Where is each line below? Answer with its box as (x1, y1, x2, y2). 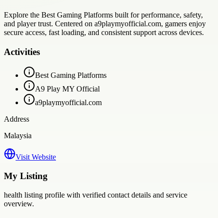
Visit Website (16, 153, 56, 162)
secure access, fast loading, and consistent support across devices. (4, 28, 204, 36)
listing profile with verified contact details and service (22, 190, 187, 199)
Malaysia (4, 131, 32, 140)
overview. (4, 199, 34, 208)
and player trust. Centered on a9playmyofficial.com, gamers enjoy (4, 19, 206, 28)
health (4, 190, 22, 199)
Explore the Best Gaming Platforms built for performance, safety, (4, 10, 203, 19)
